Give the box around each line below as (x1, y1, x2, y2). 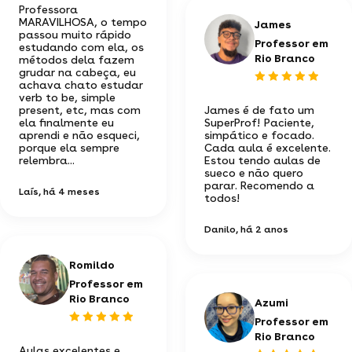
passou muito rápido (19, 27, 131, 41)
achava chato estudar (19, 78, 143, 91)
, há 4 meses (38, 185, 100, 197)
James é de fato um (204, 103, 314, 116)
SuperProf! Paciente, (204, 115, 314, 129)
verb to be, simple (19, 90, 115, 104)
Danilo (204, 223, 236, 235)
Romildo (69, 258, 115, 271)
